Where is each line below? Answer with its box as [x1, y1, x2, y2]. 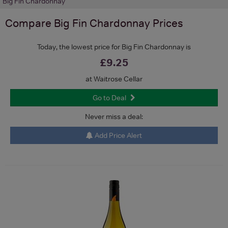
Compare [5, 16, 54, 30]
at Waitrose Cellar [85, 74, 142, 83]
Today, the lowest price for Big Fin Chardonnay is [37, 42, 191, 51]
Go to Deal [93, 93, 126, 102]
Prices [150, 16, 183, 30]
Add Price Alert [93, 130, 142, 140]
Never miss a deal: [85, 111, 143, 121]
